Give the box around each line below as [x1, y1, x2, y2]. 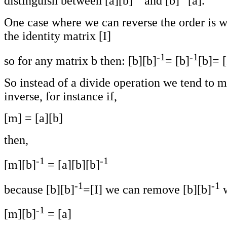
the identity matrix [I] [4, 29, 111, 43]
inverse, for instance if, [4, 89, 117, 103]
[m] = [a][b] [4, 111, 63, 125]
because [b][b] [4, 182, 74, 196]
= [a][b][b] [45, 158, 100, 171]
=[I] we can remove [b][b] [83, 182, 211, 196]
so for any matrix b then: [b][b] [4, 54, 157, 67]
